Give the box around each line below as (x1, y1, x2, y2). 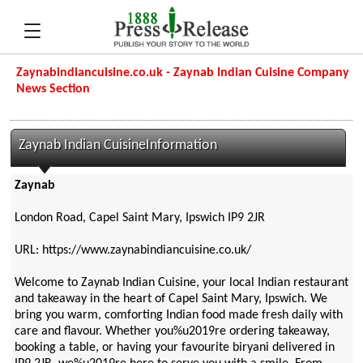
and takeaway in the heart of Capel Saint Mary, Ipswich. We (14, 293, 327, 306)
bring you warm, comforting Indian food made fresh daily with (14, 309, 343, 322)
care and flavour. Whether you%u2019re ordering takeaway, (14, 325, 330, 339)
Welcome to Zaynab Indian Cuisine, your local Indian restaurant (14, 276, 348, 290)
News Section (16, 83, 91, 96)
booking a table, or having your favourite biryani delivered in (14, 341, 335, 355)
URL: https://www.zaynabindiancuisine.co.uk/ (14, 244, 251, 258)
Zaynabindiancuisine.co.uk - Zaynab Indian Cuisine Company (16, 66, 350, 79)
